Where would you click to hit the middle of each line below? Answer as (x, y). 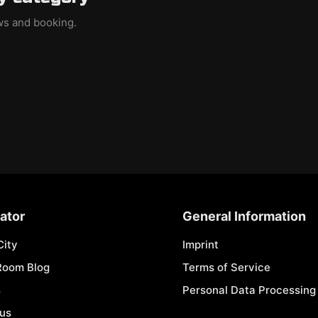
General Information (244, 216)
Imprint (200, 245)
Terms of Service (226, 267)
